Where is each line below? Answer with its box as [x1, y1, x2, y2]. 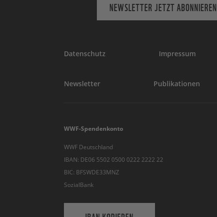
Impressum [159, 49, 196, 58]
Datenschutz [64, 49, 106, 58]
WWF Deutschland [64, 143, 113, 151]
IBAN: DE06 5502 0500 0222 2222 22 [64, 155, 165, 164]
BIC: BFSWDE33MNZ [64, 168, 119, 176]
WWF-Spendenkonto [64, 124, 123, 133]
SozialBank [64, 181, 93, 189]
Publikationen [154, 79, 200, 88]
